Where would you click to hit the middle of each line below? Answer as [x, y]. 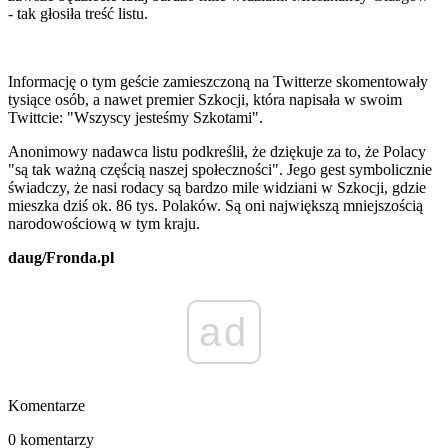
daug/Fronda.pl [61, 258]
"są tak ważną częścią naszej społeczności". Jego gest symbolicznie [220, 170]
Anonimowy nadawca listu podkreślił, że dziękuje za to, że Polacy [217, 152]
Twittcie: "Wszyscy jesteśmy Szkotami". [137, 118]
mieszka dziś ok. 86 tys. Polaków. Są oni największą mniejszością [215, 206]
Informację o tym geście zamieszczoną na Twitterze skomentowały [218, 82]
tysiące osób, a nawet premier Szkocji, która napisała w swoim [205, 100]
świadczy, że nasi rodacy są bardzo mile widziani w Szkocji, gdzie [217, 188]
